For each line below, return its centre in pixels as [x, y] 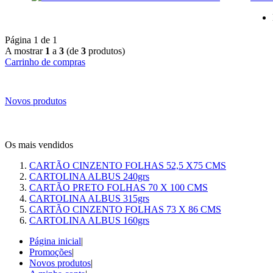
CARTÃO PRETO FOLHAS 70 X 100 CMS [119, 187]
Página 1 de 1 [31, 40]
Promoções [51, 252]
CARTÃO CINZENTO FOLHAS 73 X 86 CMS [125, 209]
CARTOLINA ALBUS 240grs [89, 176]
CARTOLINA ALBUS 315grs [89, 198]
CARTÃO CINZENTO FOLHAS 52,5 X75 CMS [128, 165]
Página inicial [55, 241]
